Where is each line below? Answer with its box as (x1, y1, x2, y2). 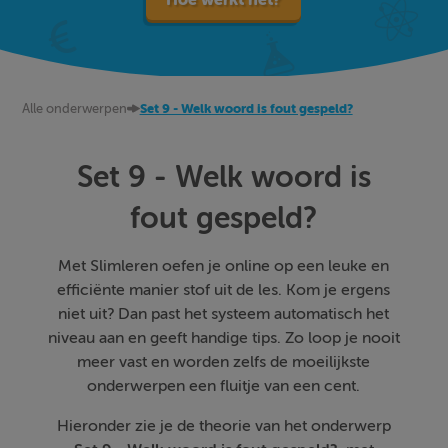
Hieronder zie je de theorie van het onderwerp (56, 417, 391, 435)
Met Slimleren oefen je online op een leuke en (58, 257, 390, 275)
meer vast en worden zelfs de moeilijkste (77, 353, 371, 371)
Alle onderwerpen (22, 101, 127, 116)
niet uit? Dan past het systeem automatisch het (58, 305, 390, 323)
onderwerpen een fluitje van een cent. (87, 377, 361, 395)
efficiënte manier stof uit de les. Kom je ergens (57, 281, 391, 299)
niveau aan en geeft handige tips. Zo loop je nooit (47, 329, 400, 347)
